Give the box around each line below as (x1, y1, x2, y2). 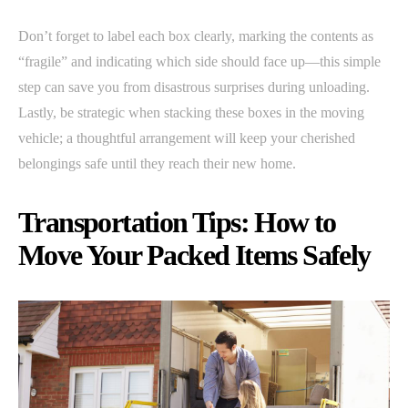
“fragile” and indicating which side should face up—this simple (18, 53, 381, 69)
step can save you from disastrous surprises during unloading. (18, 78, 370, 95)
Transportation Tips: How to (18, 205, 336, 239)
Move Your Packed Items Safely (18, 238, 371, 271)
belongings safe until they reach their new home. (18, 155, 296, 171)
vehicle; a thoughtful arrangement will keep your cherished (18, 129, 355, 146)
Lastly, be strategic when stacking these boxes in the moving (18, 104, 364, 120)
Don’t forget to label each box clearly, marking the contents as (18, 27, 373, 44)
